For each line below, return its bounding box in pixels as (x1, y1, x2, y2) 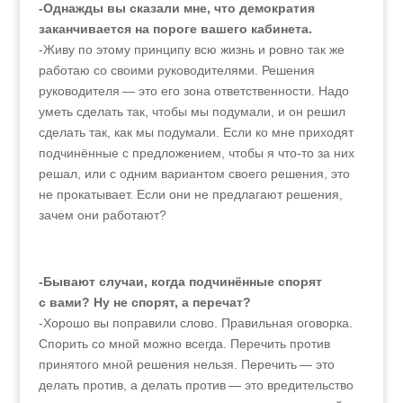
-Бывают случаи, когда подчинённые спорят (38, 274, 322, 289)
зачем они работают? (38, 208, 166, 222)
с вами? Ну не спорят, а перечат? (38, 295, 251, 309)
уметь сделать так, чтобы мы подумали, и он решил (38, 104, 345, 119)
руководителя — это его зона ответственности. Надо (38, 84, 349, 98)
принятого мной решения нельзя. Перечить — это (38, 357, 335, 372)
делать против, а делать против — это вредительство (38, 378, 354, 392)
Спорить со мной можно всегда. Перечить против (38, 336, 330, 351)
